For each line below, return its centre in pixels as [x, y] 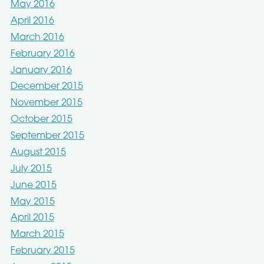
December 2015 [47, 87]
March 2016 [37, 37]
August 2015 [38, 152]
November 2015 [46, 103]
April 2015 [32, 218]
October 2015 [41, 120]
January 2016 [41, 70]
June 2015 [33, 185]
